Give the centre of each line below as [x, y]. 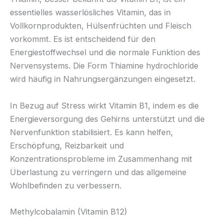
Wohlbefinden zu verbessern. [66, 185]
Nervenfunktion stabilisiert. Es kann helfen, [92, 132]
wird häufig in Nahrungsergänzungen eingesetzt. [103, 79]
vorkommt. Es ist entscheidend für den [83, 39]
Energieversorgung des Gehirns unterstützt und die [107, 119]
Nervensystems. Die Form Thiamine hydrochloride [104, 66]
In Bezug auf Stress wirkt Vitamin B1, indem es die [104, 105]
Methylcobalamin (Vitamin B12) [69, 211]
